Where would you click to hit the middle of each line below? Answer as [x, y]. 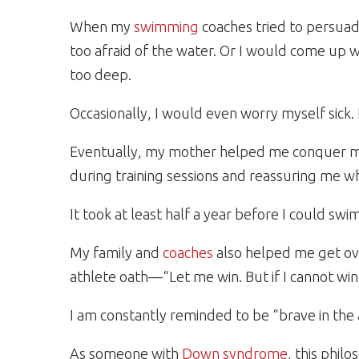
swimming [166, 26]
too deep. [101, 75]
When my [102, 26]
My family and [116, 252]
